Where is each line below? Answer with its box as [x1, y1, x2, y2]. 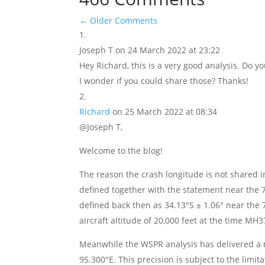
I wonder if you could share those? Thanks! [79, 75, 249, 86]
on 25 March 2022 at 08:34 [112, 106, 218, 117]
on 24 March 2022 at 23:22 [115, 44, 221, 56]
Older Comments [88, 15, 158, 26]
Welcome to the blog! [79, 145, 163, 156]
